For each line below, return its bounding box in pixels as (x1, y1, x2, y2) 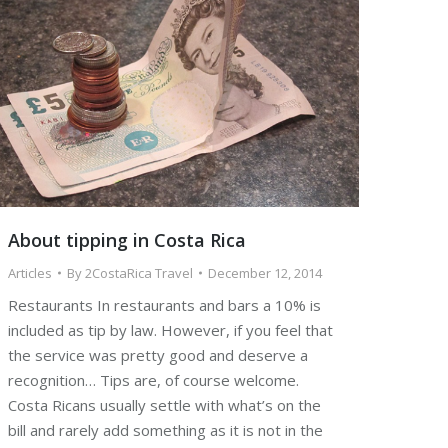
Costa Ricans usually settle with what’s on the (8, 395, 321, 416)
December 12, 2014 (208, 264, 322, 283)
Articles (8, 264, 52, 283)
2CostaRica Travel (85, 264, 193, 283)
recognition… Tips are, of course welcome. (8, 370, 299, 391)
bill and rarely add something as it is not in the (8, 420, 323, 441)
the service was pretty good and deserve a (8, 345, 308, 366)
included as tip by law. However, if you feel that (8, 320, 333, 341)
